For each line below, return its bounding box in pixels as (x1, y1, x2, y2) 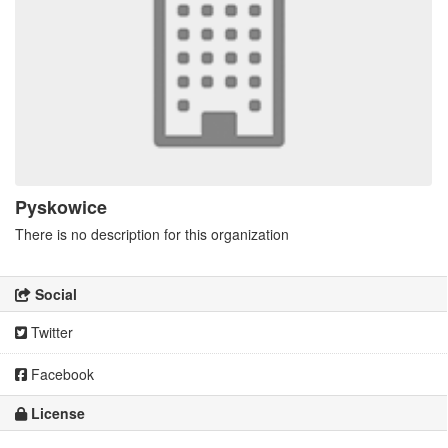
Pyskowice (15, 194, 107, 221)
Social (31, 284, 77, 305)
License (27, 403, 85, 424)
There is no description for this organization (15, 224, 289, 245)
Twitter (27, 322, 73, 343)
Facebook (27, 364, 94, 385)
